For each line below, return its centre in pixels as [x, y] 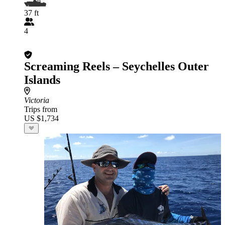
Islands [42, 80]
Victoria [37, 100]
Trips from [41, 109]
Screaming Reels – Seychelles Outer [117, 66]
